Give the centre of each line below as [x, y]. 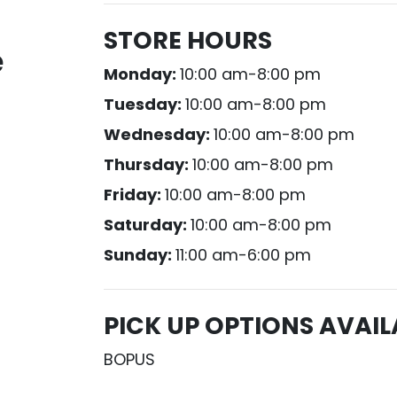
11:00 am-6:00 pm [244, 255]
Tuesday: [145, 104]
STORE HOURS [188, 40]
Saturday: [148, 225]
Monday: [142, 74]
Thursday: [148, 164]
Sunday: [140, 255]
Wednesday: [159, 134]
